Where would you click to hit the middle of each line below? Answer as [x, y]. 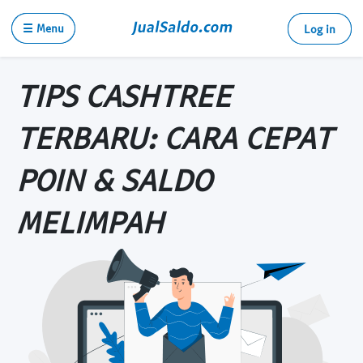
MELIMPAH [90, 221]
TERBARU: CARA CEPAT [174, 137]
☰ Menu [43, 28]
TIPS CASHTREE [124, 95]
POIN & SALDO [114, 179]
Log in [320, 29]
